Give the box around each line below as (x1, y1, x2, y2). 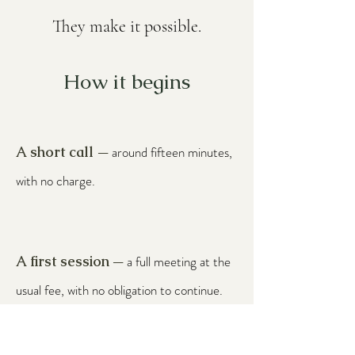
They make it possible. (52, 16, 201, 36)
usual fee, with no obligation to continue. (16, 281, 223, 300)
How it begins (63, 68, 190, 95)
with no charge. (16, 171, 95, 190)
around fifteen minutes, (112, 143, 232, 162)
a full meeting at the (127, 252, 231, 271)
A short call (16, 143, 94, 161)
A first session (16, 252, 109, 270)
